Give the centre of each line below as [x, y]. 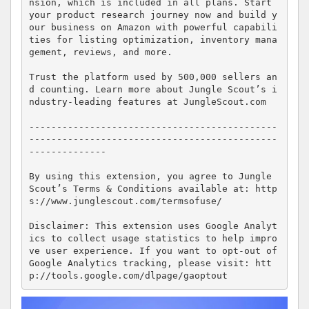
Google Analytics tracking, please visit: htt [150, 263]
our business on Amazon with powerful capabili [153, 28]
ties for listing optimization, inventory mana [153, 40]
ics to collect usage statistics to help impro [153, 239]
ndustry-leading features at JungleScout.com [147, 102]
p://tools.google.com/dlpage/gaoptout [128, 276]
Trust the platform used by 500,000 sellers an [153, 77]
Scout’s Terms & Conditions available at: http [153, 189]
